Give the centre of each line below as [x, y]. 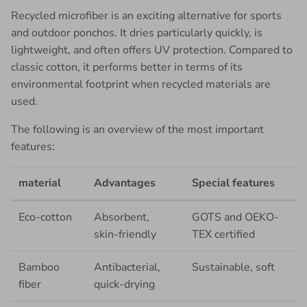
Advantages [125, 183]
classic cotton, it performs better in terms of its [127, 67]
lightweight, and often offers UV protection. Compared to [152, 50]
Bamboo [39, 267]
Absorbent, [122, 217]
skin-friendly [125, 234]
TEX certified [224, 234]
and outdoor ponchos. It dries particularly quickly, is [137, 33]
